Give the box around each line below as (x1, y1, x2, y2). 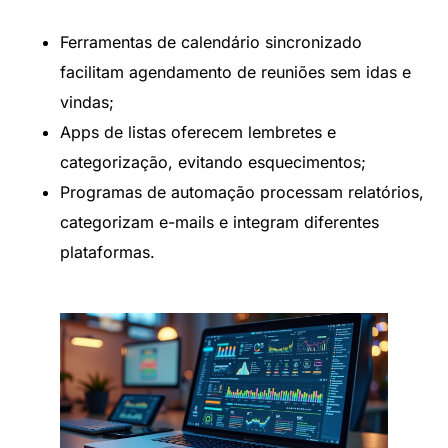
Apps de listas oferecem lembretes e (60, 122, 336, 143)
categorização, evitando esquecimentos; (60, 152, 366, 173)
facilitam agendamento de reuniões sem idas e (60, 62, 411, 83)
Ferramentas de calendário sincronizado (60, 32, 362, 53)
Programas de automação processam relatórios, (60, 182, 424, 203)
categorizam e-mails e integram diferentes (60, 212, 379, 233)
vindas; (60, 92, 114, 113)
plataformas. (60, 242, 155, 263)
